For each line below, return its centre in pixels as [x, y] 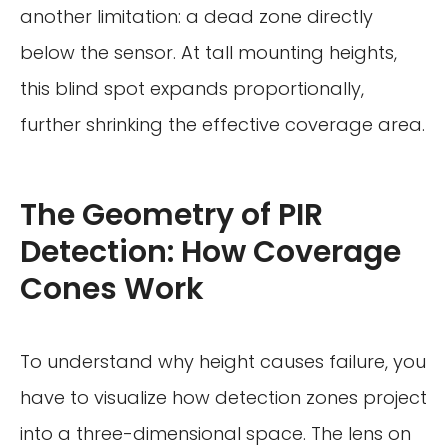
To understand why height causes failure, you [223, 361]
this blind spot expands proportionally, [192, 88]
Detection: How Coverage [210, 251]
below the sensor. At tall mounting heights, [208, 52]
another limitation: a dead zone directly [196, 16]
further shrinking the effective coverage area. [222, 124]
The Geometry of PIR [171, 214]
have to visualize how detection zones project [223, 397]
